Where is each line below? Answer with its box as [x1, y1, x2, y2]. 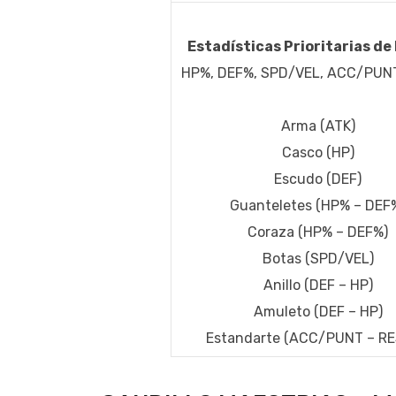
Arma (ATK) [280, 118, 355, 135]
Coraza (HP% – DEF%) [247, 224, 388, 241]
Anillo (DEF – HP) [263, 277, 373, 294]
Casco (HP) [281, 144, 354, 162]
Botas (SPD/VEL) [262, 250, 374, 268]
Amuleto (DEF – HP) [253, 303, 383, 321]
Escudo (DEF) [274, 171, 362, 188]
